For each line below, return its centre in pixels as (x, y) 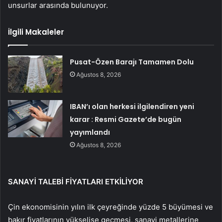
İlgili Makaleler (36, 32)
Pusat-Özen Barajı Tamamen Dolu (132, 62)
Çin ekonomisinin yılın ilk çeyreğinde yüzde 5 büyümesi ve (111, 207)
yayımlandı (90, 133)
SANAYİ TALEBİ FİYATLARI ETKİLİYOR (76, 182)
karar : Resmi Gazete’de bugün (126, 120)
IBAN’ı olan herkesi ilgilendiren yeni (132, 107)
